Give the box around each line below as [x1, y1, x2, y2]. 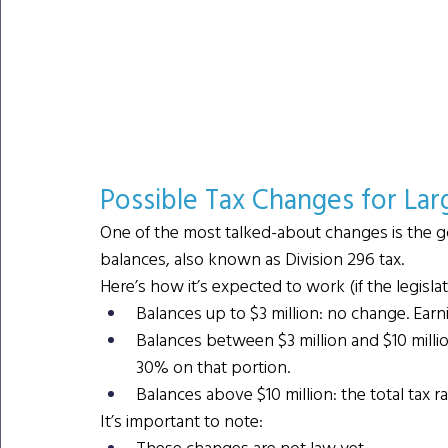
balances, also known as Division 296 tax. [100, 246, 404, 272]
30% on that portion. [136, 354, 290, 380]
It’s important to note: [100, 408, 263, 434]
